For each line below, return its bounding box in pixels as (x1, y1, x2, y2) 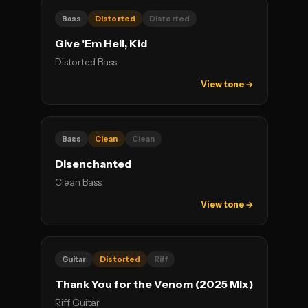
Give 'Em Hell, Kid (54, 37, 147, 50)
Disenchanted (54, 157, 131, 170)
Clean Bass (54, 177, 102, 188)
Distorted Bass (54, 56, 117, 67)
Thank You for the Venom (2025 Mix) (54, 278, 254, 291)
